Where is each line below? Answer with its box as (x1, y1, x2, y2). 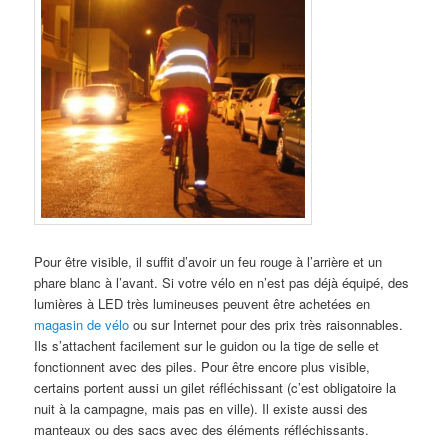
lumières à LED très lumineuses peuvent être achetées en (34, 293, 371, 313)
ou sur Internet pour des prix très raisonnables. (129, 314, 404, 334)
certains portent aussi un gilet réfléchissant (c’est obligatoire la (34, 377, 397, 397)
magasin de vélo (34, 314, 130, 334)
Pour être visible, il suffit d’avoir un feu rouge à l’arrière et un (34, 251, 383, 271)
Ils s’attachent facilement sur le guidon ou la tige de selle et (34, 335, 380, 355)
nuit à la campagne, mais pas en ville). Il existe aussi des (34, 398, 369, 418)
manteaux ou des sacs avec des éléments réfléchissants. (34, 419, 370, 439)
